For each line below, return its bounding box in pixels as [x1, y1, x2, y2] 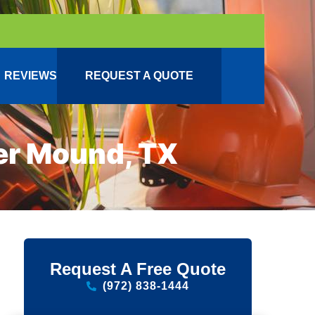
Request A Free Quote [50, 259, 226, 278]
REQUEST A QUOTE [85, 70, 193, 82]
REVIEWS [4, 70, 57, 82]
